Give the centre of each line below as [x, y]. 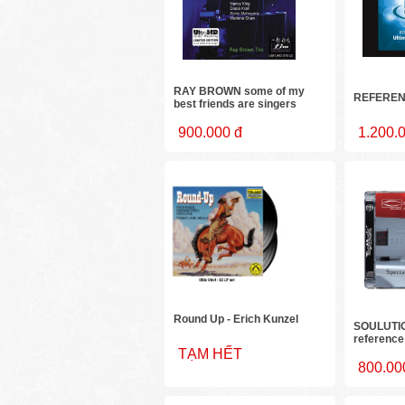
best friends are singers [235, 104]
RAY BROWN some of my [240, 92]
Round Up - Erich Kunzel [236, 320]
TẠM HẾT [211, 354]
